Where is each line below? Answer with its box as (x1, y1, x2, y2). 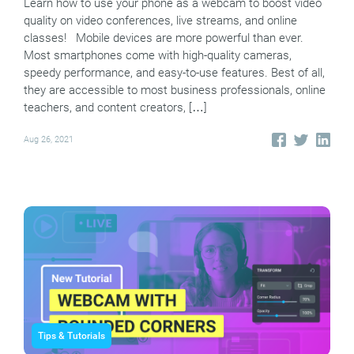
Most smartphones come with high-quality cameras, (24, 47, 292, 62)
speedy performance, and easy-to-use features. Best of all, (24, 65, 325, 80)
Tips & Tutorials (38, 330, 105, 342)
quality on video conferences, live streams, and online (24, 13, 297, 28)
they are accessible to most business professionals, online (24, 82, 326, 97)
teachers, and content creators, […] (24, 100, 207, 115)
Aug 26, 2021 (24, 134, 73, 145)
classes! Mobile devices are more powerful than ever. (24, 30, 303, 45)
